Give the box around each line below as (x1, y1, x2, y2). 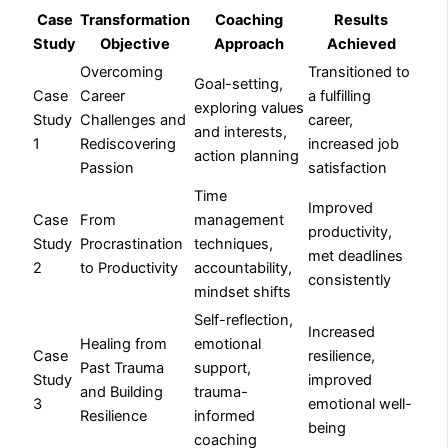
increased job (308, 134, 400, 153)
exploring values (194, 98, 305, 117)
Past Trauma (80, 358, 165, 377)
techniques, (194, 234, 274, 253)
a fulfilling (308, 86, 372, 105)
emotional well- (308, 394, 413, 413)
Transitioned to (308, 62, 411, 81)
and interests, (194, 122, 288, 141)
